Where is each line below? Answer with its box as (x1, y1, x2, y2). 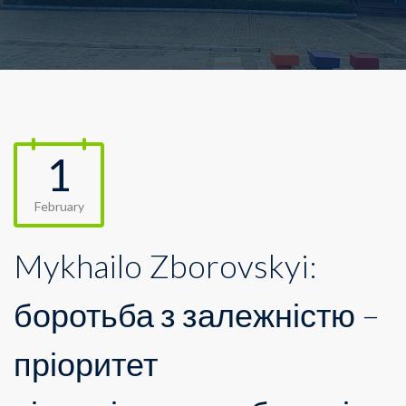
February (34, 198, 84, 214)
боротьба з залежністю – (14, 295, 380, 334)
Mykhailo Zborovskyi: (14, 246, 317, 285)
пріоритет (14, 343, 158, 383)
